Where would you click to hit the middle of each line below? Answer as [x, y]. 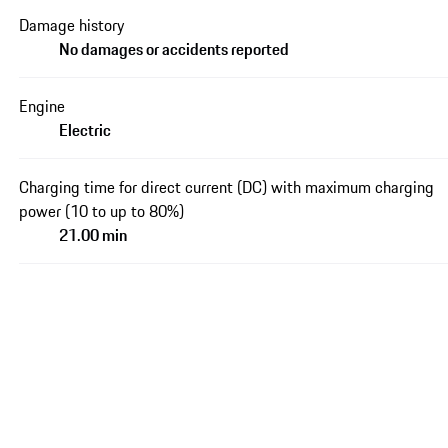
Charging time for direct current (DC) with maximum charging [227, 187]
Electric [85, 130]
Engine [42, 106]
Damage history [72, 25]
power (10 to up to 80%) [102, 211]
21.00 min [93, 235]
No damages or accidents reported [174, 49]
